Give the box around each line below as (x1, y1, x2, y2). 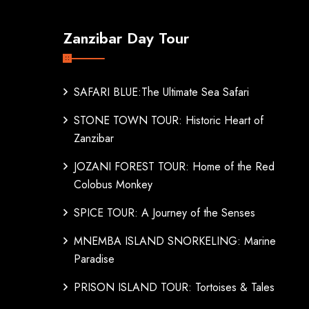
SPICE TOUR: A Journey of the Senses (74, 205, 255, 221)
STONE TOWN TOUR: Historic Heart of (74, 112, 263, 128)
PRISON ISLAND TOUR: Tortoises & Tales (74, 279, 275, 295)
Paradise (74, 251, 114, 267)
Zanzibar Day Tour (63, 27, 189, 49)
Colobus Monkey (74, 177, 152, 192)
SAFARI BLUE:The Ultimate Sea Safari (74, 84, 249, 100)
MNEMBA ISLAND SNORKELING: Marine (74, 233, 276, 249)
